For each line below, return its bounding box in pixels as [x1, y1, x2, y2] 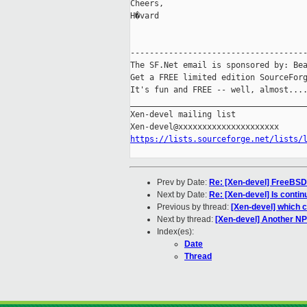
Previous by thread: [157, 202, 231, 212]
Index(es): [157, 227, 194, 237]
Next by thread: [157, 214, 215, 225]
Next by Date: [157, 190, 209, 200]
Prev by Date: [157, 177, 209, 188]
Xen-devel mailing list [130, 110, 236, 120]
